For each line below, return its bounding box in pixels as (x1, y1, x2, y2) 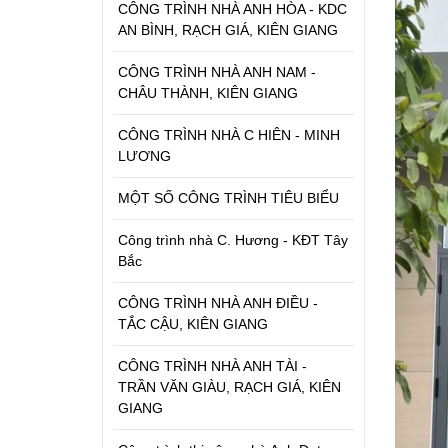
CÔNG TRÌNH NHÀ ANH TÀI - (118, 357, 307, 374)
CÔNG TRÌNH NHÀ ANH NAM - (118, 63, 316, 80)
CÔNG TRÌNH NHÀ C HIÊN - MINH (118, 126, 340, 143)
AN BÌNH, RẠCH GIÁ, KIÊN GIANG (118, 21, 338, 38)
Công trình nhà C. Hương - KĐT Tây (118, 231, 348, 248)
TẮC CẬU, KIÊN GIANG (118, 315, 268, 332)
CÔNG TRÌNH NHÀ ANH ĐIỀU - (118, 294, 318, 311)
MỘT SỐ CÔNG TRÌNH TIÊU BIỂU (118, 189, 339, 206)
